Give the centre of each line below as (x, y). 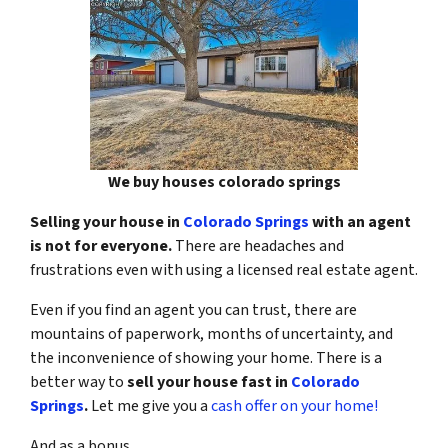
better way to (78, 381)
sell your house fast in (209, 381)
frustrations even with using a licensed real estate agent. (224, 269)
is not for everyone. (102, 245)
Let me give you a (148, 405)
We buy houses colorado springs (224, 181)
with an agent (360, 221)
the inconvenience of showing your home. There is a (206, 357)
